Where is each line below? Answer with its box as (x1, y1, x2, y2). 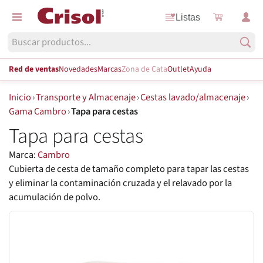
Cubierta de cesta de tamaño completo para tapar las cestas (9, 162, 249, 177)
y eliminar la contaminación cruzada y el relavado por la (9, 176, 232, 191)
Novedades (59, 63, 97, 75)
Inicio (9, 90, 31, 104)
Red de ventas (9, 63, 59, 75)
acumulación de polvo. (9, 190, 100, 205)
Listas (176, 11, 201, 22)
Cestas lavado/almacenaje (140, 90, 246, 104)
